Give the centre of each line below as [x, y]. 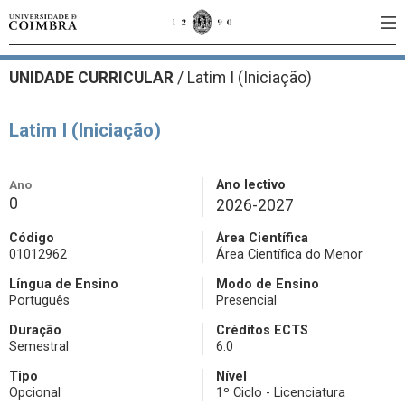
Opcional [35, 393]
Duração [35, 330]
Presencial [246, 301]
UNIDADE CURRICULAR [93, 78]
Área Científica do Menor [289, 254]
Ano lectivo [251, 185]
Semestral [39, 347]
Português [39, 301]
